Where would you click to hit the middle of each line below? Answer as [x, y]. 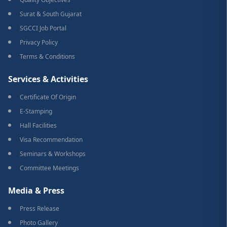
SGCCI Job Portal [43, 28]
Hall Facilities [38, 126]
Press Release [40, 209]
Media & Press [36, 191]
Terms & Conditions [47, 57]
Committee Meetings [49, 168]
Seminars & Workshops [53, 154]
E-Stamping [36, 111]
